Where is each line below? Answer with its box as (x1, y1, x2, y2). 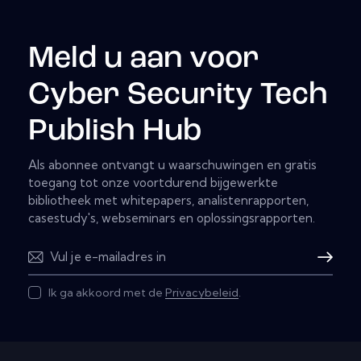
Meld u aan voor (28, 44, 259, 75)
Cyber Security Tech (28, 81, 328, 111)
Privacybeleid (165, 284, 239, 300)
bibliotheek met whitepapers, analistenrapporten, (28, 192, 309, 208)
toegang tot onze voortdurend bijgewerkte (28, 174, 278, 190)
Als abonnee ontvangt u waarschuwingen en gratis (28, 156, 317, 172)
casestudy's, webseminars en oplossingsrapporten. (28, 210, 315, 226)
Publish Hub (28, 117, 201, 147)
